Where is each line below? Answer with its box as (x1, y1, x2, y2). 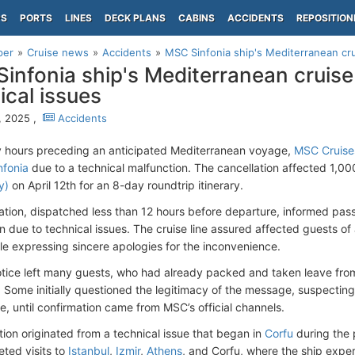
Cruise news (27, 46, 89, 59)
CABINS (178, 12, 215, 24)
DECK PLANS (105, 12, 166, 24)
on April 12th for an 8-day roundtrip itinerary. (9, 178, 243, 192)
